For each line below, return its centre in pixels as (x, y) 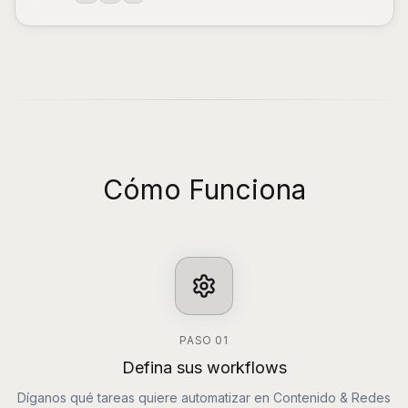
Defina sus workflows (204, 367)
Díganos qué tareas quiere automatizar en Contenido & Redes (204, 398)
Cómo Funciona (204, 189)
